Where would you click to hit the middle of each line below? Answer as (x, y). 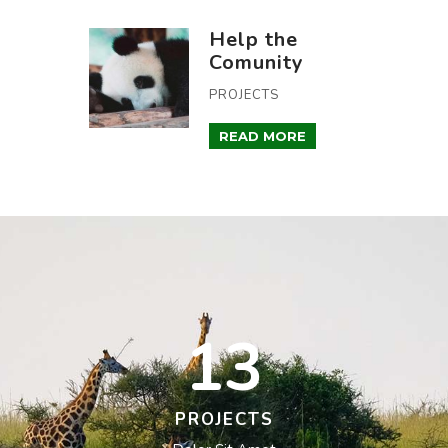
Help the (253, 39)
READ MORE (262, 135)
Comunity (256, 62)
